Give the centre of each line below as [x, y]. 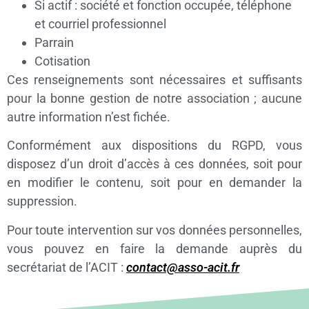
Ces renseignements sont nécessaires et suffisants [154, 79]
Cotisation [62, 61]
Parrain [54, 42]
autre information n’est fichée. [89, 117]
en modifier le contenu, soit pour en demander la [154, 183]
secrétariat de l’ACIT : [67, 267]
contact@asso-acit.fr [183, 267]
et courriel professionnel [100, 23]
